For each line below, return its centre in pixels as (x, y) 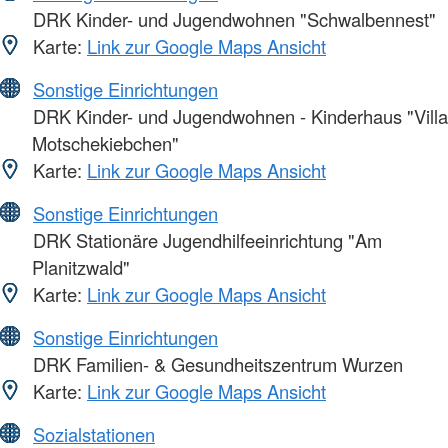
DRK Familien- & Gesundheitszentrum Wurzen (215, 364)
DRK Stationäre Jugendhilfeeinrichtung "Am (205, 240)
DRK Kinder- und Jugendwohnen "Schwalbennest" (232, 19)
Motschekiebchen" (105, 143)
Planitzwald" (81, 267)
